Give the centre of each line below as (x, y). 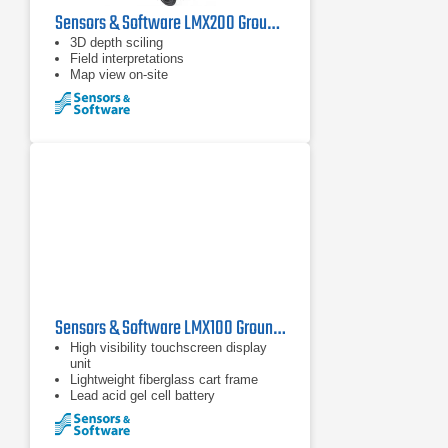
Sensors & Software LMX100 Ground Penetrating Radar (279, 328)
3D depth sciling (116, 42)
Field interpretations (127, 58)
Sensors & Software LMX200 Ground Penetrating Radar (273, 23)
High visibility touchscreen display (168, 347)
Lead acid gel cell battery (142, 395)
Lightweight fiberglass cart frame (164, 379)
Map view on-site (119, 74)
